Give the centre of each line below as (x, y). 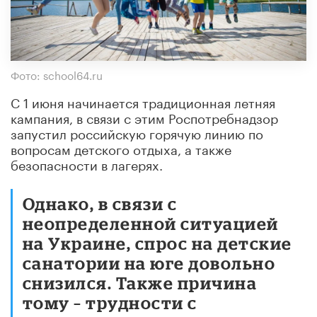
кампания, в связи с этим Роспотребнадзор (144, 116)
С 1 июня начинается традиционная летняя (143, 101)
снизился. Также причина (140, 282)
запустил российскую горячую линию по (137, 132)
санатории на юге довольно (149, 263)
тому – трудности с (110, 302)
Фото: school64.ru (57, 74)
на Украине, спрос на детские (157, 243)
